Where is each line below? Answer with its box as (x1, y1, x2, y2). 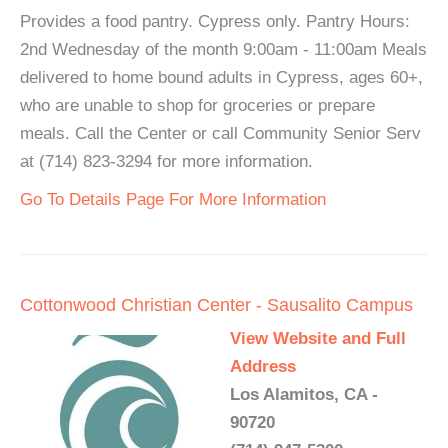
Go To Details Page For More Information (20, 190, 326, 209)
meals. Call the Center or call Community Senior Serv (20, 124, 421, 143)
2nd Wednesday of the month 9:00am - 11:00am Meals (20, 40, 427, 59)
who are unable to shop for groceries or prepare (20, 96, 375, 115)
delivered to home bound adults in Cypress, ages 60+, (20, 68, 423, 87)
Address (230, 357, 296, 376)
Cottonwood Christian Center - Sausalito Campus (20, 295, 413, 315)
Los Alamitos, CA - (230, 385, 378, 404)
